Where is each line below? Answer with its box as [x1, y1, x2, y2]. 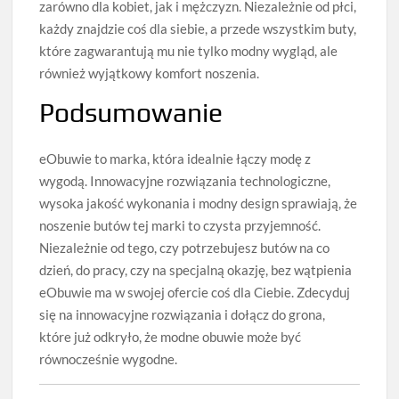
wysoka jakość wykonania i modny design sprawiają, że [39, 194, 358, 211]
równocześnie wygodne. [39, 350, 178, 367]
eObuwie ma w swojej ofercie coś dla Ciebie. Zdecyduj [39, 283, 351, 300]
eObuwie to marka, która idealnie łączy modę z [39, 150, 312, 167]
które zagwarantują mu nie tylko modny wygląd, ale [39, 43, 338, 60]
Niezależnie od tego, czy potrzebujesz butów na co [39, 239, 330, 256]
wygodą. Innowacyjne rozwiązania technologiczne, [39, 172, 331, 189]
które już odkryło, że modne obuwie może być [39, 328, 302, 345]
